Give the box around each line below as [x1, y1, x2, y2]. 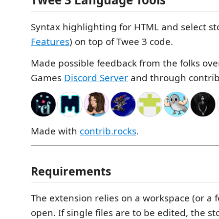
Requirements [31, 163, 111, 179]
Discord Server [64, 71, 128, 84]
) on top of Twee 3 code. [69, 35, 173, 48]
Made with [31, 125, 80, 138]
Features [31, 35, 69, 48]
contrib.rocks [80, 125, 136, 138]
